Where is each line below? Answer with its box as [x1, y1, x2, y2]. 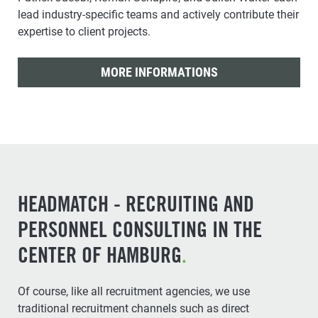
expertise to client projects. [18, 24, 150, 38]
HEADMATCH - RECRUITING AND [18, 195, 254, 217]
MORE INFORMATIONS [100, 64, 218, 79]
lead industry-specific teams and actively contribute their [18, 7, 299, 21]
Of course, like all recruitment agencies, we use [18, 284, 250, 298]
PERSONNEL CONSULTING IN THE [18, 221, 262, 243]
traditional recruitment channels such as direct [18, 301, 249, 315]
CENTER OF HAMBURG [18, 246, 182, 268]
